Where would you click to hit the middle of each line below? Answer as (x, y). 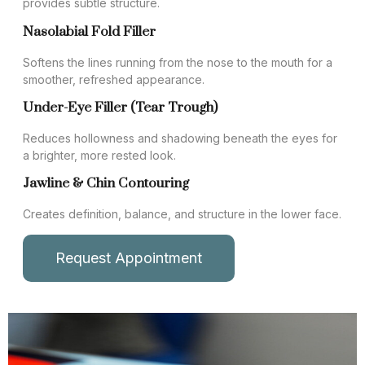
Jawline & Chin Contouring (106, 184)
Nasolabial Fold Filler (89, 32)
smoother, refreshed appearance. (114, 79)
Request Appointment (129, 257)
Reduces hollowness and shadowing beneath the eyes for (180, 138)
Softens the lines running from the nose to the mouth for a (178, 62)
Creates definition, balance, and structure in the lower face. (182, 214)
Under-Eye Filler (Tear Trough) (120, 108)
